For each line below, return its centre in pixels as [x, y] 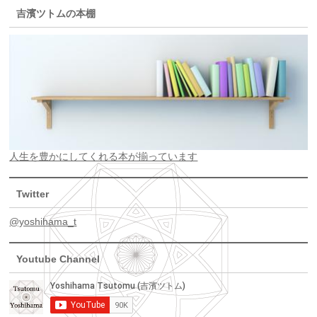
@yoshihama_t [43, 222]
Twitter [33, 194]
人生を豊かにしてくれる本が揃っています [104, 157]
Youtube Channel [58, 259]
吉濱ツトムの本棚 [56, 13]
